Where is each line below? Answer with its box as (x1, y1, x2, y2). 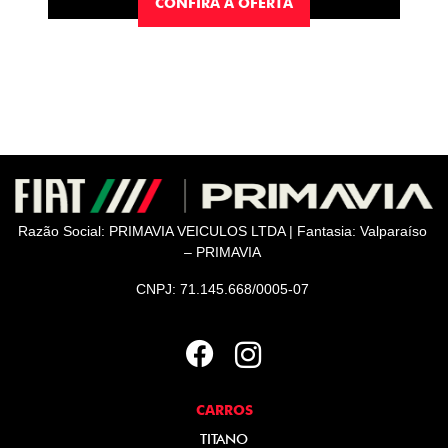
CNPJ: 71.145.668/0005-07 (135, 280, 309, 297)
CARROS (195, 401, 253, 418)
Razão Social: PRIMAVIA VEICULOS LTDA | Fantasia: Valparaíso (17, 222, 427, 239)
